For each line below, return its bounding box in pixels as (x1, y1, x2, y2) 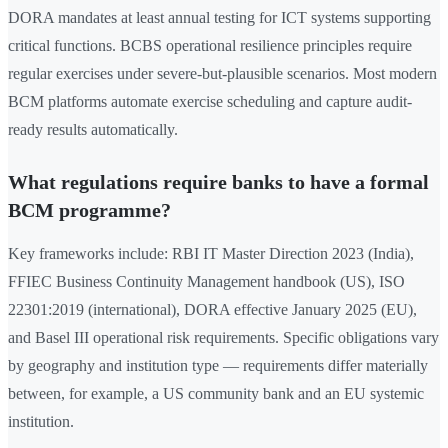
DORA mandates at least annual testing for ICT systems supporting (8, 9, 431, 27)
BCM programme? (8, 199, 171, 222)
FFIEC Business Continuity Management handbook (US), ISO (8, 273, 405, 291)
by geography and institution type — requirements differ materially (8, 357, 428, 375)
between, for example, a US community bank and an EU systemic (8, 385, 424, 403)
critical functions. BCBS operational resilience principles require (8, 37, 412, 55)
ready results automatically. (8, 121, 178, 139)
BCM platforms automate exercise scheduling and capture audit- (8, 93, 412, 111)
